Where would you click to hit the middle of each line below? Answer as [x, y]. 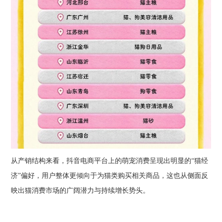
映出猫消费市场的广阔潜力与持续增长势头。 [81, 191]
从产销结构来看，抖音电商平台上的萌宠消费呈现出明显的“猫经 [110, 161]
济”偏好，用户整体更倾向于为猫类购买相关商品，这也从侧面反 [110, 176]
